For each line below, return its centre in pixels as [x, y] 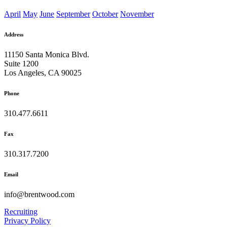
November [137, 14]
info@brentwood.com [39, 194]
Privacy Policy [27, 220]
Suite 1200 [21, 63]
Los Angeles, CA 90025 [43, 72]
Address [14, 34]
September [73, 14]
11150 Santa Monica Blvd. [47, 54]
